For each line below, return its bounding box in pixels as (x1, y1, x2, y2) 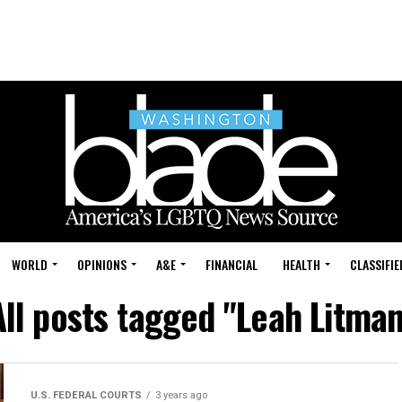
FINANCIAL (205, 255, 258, 274)
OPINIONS (77, 255, 127, 274)
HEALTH (283, 255, 320, 274)
